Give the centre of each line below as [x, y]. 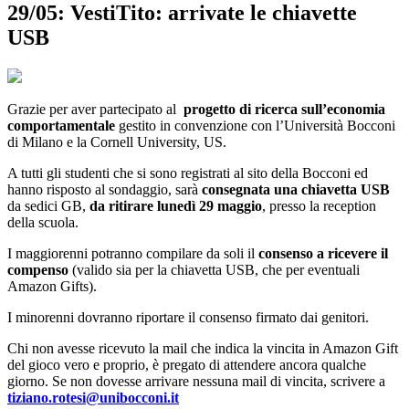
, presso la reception [319, 206]
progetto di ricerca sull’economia [284, 110]
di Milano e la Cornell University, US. [117, 142]
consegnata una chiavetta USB [296, 190]
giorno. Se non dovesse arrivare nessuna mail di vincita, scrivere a [196, 382]
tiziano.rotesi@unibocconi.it [93, 398]
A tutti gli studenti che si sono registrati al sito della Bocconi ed [188, 173]
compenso [38, 270]
